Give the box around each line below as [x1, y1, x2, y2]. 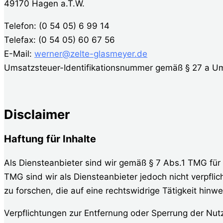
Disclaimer [4, 107, 70, 122]
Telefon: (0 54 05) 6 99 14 [4, 20, 110, 31]
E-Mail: [4, 48, 34, 59]
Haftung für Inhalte [4, 133, 96, 145]
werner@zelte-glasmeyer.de [34, 48, 147, 59]
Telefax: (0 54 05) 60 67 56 [4, 34, 115, 45]
